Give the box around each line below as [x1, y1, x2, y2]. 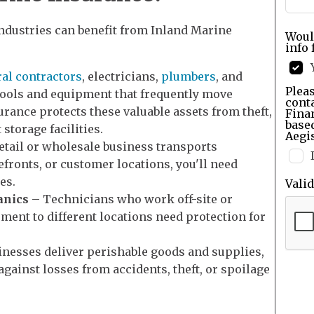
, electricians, [82, 69, 161, 83]
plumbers [161, 69, 216, 83]
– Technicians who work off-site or [29, 191, 233, 206]
